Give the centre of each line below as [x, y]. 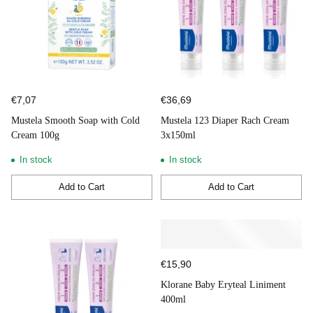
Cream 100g [35, 135]
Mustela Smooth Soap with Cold [75, 120]
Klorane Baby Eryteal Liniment [223, 284]
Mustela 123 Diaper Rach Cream [225, 120]
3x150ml [178, 135]
